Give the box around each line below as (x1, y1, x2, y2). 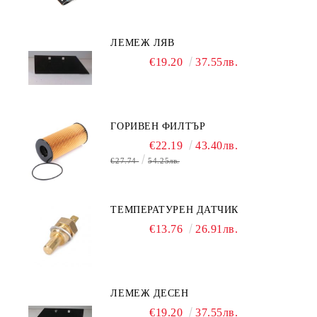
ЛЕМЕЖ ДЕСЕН (110, 288, 189, 299)
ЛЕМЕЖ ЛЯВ (110, 38, 175, 49)
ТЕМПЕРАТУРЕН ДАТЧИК (110, 204, 239, 216)
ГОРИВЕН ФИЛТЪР (110, 121, 206, 132)
